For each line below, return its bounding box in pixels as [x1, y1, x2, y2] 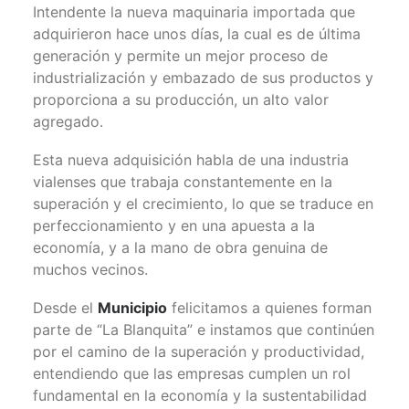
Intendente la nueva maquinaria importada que [33, 2, 355, 21]
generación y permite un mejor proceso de [33, 46, 328, 65]
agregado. [33, 111, 103, 131]
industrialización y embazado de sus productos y [33, 68, 373, 87]
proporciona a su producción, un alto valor [33, 89, 329, 109]
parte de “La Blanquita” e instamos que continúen [33, 320, 374, 339]
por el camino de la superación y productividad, [33, 341, 364, 361]
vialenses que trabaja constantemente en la [33, 172, 332, 191]
